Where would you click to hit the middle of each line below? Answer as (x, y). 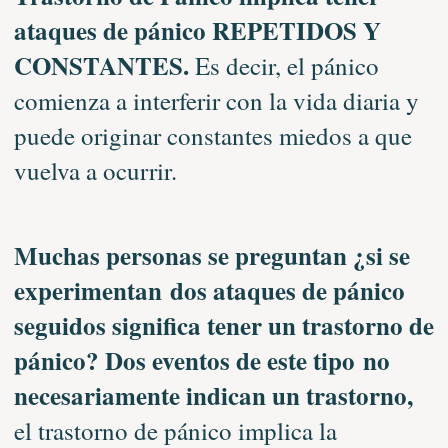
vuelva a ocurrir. (95, 170)
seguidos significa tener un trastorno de (223, 325)
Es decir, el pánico (286, 65)
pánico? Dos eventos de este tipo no (201, 360)
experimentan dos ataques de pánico (209, 290)
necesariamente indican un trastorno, (213, 395)
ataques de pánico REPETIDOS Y (197, 30)
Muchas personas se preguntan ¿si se (211, 255)
